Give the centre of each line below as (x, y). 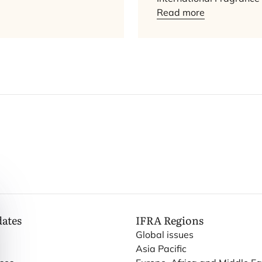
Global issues (165, 235)
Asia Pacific (161, 249)
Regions (182, 220)
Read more (181, 12)
